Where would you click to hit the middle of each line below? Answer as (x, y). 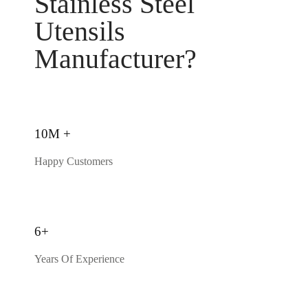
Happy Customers (74, 161)
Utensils (80, 31)
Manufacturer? (115, 58)
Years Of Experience (79, 258)
